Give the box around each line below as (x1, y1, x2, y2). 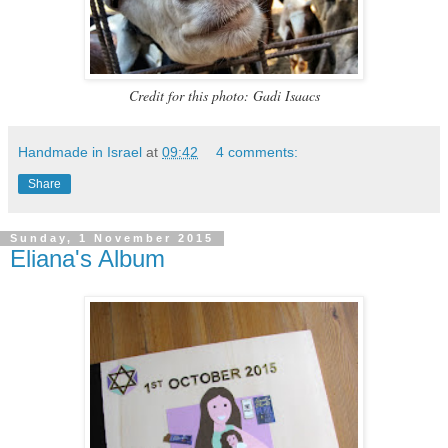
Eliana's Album (10, 244, 165, 272)
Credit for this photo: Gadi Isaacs (128, 85, 320, 105)
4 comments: (216, 143, 299, 160)
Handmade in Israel (18, 143, 142, 160)
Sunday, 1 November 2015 (10, 232, 214, 245)
